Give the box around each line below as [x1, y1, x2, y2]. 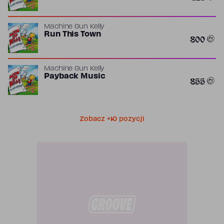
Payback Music [44, 73, 105, 80]
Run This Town [44, 31, 101, 38]
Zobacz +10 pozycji [79, 116, 144, 122]
